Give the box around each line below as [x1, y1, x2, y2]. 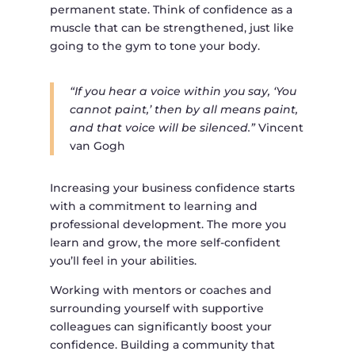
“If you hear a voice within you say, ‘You [69, 84, 296, 99]
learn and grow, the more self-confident [49, 235, 281, 250]
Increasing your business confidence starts [49, 181, 295, 196]
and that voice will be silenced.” [69, 120, 255, 136]
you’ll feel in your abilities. [49, 254, 197, 269]
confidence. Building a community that [49, 338, 275, 353]
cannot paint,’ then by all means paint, [69, 102, 298, 117]
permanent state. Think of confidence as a [49, 2, 292, 17]
